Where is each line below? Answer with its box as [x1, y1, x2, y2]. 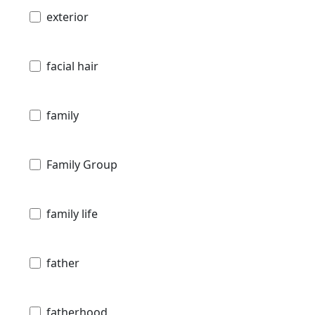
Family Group [46, 157, 117, 173]
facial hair [46, 58, 98, 75]
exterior [46, 9, 89, 25]
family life [46, 206, 98, 222]
